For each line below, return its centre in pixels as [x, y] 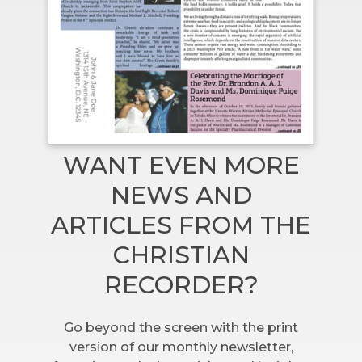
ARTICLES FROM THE [181, 225]
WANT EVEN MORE [181, 166]
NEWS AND [181, 196]
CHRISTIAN [181, 255]
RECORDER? [181, 285]
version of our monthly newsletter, [181, 347]
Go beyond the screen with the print [181, 327]
